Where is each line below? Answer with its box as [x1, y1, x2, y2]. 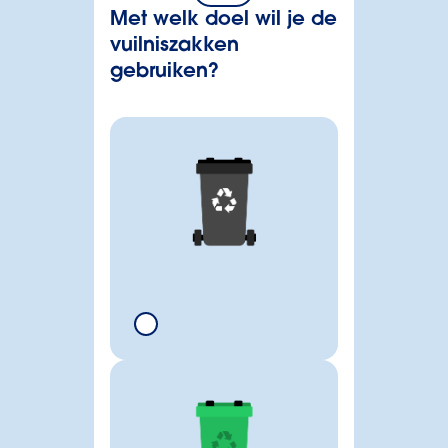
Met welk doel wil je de [109, 10, 337, 30]
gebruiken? [109, 62, 219, 82]
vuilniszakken [109, 36, 239, 56]
